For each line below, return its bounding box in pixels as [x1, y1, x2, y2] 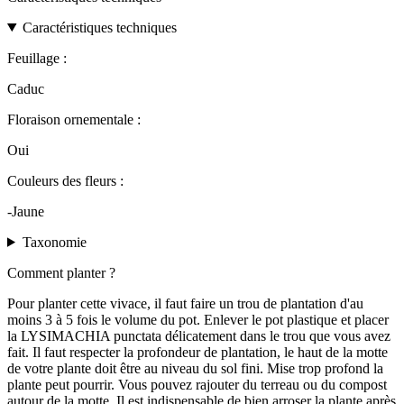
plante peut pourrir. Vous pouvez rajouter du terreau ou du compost [7, 376, 387, 392]
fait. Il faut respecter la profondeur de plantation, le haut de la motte [7, 344, 388, 360]
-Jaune [7, 203, 44, 219]
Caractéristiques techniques [22, 19, 177, 35]
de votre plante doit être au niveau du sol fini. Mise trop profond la [7, 360, 383, 376]
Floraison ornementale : [7, 111, 141, 127]
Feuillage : [7, 50, 67, 66]
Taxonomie [22, 234, 87, 250]
